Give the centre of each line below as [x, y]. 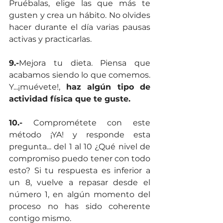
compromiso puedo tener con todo [80, 159]
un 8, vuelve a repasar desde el [80, 183]
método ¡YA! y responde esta [80, 135]
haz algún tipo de [108, 87]
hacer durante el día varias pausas [80, 27]
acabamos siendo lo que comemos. [80, 75]
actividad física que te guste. [70, 99]
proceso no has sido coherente [80, 207]
